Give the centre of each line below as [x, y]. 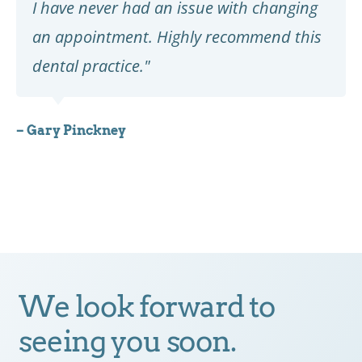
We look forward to [147, 307]
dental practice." [91, 65]
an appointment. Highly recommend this [177, 36]
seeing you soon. [127, 341]
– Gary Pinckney [71, 130]
